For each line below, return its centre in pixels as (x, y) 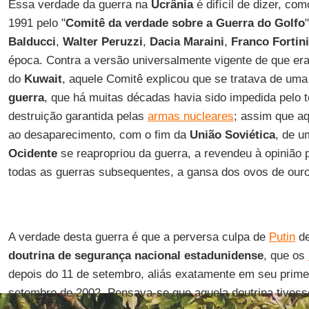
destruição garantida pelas (78, 116)
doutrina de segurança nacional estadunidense (136, 256)
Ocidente (32, 153)
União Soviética (232, 135)
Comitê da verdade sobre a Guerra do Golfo (185, 23)
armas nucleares (190, 116)
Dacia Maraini (187, 42)
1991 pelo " (37, 23)
